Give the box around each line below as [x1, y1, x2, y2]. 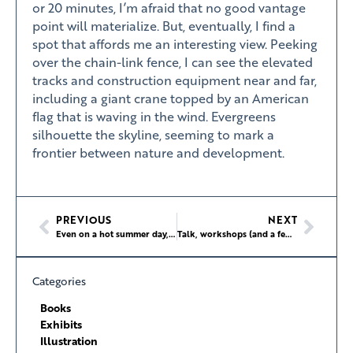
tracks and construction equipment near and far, [32, 71, 317, 90]
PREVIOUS [56, 213, 111, 228]
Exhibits [40, 316, 82, 333]
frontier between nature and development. [32, 143, 284, 162]
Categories [32, 273, 86, 289]
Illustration [40, 333, 98, 350]
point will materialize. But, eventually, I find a [32, 17, 295, 35]
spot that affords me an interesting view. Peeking [32, 35, 318, 54]
